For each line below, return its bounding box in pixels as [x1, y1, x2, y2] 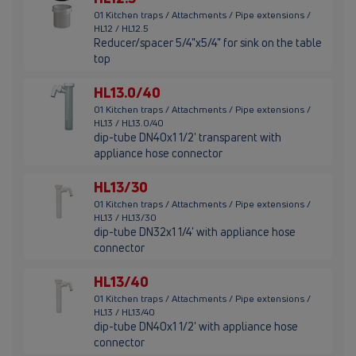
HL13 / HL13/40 [94, 305, 155, 319]
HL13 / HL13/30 [94, 211, 157, 225]
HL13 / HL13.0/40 [94, 116, 164, 130]
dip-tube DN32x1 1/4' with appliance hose [94, 224, 296, 240]
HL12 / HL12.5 [94, 21, 149, 36]
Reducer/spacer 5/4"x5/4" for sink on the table [94, 35, 322, 51]
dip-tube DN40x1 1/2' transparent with [94, 130, 281, 145]
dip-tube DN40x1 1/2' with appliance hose [94, 319, 298, 335]
